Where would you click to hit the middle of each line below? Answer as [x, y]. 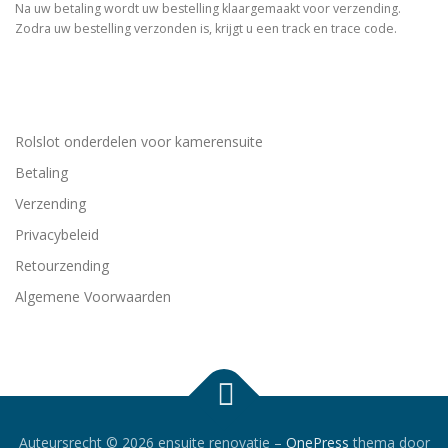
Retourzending [62, 265]
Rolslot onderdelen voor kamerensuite [139, 141]
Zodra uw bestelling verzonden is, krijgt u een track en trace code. [206, 28]
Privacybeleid [57, 234]
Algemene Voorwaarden [93, 296]
